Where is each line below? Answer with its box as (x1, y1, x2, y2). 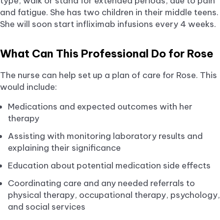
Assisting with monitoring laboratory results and (8, 130, 203, 141)
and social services (8, 201, 85, 212)
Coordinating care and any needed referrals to (8, 177, 195, 189)
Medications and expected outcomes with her (8, 101, 192, 112)
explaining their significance (8, 142, 121, 153)
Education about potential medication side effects (8, 160, 211, 171)
